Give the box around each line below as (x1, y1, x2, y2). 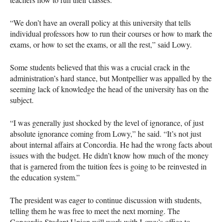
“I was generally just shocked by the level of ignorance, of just (10, 117, 204, 128)
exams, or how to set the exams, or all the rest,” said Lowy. (10, 39, 192, 50)
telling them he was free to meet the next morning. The (10, 205, 180, 216)
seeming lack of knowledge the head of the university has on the (10, 83, 209, 94)
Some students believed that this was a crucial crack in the (10, 61, 190, 72)
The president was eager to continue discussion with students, (10, 194, 202, 205)
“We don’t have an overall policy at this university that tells (10, 17, 191, 28)
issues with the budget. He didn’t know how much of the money (10, 150, 209, 161)
